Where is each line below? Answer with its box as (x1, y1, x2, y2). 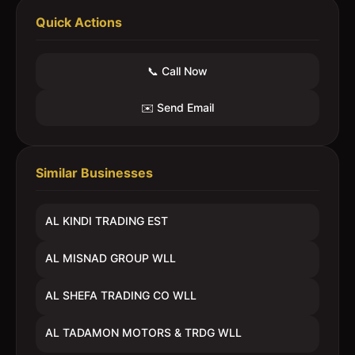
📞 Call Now (147, 64, 208, 78)
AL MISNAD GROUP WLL (45, 251, 176, 265)
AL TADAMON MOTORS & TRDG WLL (45, 326, 242, 339)
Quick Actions (36, 14, 122, 30)
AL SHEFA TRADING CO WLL (45, 288, 197, 302)
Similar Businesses (36, 165, 153, 181)
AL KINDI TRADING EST (45, 214, 168, 227)
